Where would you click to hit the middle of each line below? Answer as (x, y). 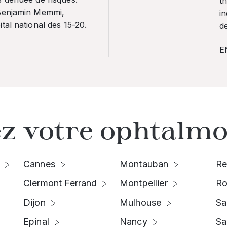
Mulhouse (141, 202)
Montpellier (144, 183)
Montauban (144, 164)
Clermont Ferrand (60, 183)
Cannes (39, 164)
